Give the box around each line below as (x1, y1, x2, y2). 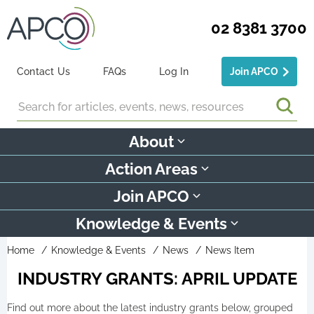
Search (17, 93, 49, 105)
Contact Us (17, 65, 71, 77)
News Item (205, 244, 254, 256)
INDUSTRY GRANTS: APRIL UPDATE (17, 268, 297, 289)
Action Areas (105, 159, 198, 178)
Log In (159, 65, 189, 77)
